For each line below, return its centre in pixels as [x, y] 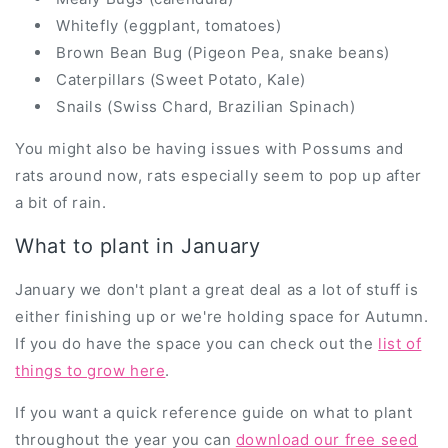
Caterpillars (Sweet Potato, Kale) [181, 80]
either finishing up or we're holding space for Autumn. [222, 316]
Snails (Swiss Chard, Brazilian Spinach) [206, 107]
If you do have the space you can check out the [197, 343]
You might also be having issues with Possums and [209, 149]
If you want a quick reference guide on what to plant [214, 412]
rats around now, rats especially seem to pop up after [218, 176]
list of [400, 343]
